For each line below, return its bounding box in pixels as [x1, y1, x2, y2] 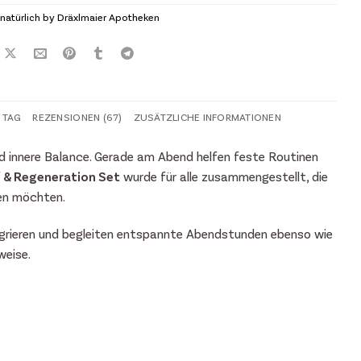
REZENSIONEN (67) [32, 110, 122, 123]
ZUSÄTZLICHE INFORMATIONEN [133, 110, 281, 123]
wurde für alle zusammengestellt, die [120, 168, 328, 184]
